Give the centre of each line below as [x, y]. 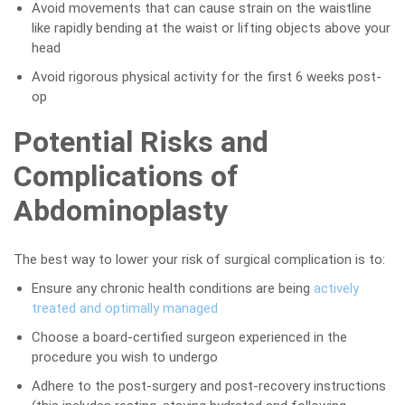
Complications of [126, 176]
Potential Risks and [141, 142]
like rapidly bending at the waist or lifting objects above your [211, 28]
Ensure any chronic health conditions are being [173, 288]
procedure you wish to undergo [125, 357]
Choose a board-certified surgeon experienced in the [189, 337]
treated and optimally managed [125, 308]
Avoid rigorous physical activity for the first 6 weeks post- [207, 77]
